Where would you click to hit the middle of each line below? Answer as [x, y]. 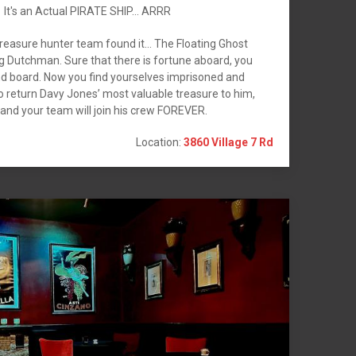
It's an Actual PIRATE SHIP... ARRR [87, 11]
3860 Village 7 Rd [229, 142]
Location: [160, 142]
